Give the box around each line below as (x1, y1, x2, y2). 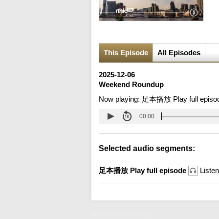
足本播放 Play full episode (99, 166, 188, 175)
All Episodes (157, 48, 200, 57)
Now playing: (99, 95, 142, 104)
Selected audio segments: (99, 144, 195, 153)
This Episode (104, 48, 148, 57)
